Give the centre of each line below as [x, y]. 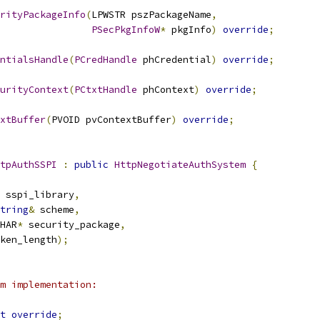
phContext [166, 90]
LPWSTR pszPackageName [151, 15]
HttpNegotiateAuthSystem [180, 165]
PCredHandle [106, 60]
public [91, 165]
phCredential [174, 60]
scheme [54, 210]
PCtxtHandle [106, 90]
